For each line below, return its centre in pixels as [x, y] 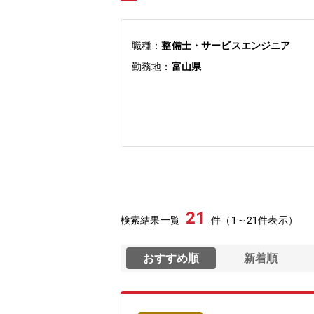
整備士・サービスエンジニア [226, 46]
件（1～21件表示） [254, 220]
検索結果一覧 [150, 220]
